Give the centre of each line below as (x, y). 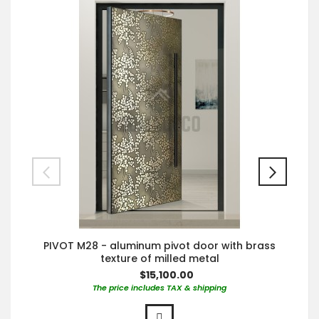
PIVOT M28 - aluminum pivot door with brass (159, 245)
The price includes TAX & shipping (159, 287)
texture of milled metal (159, 258)
